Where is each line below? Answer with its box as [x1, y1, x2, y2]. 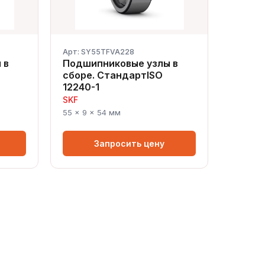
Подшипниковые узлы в [63, 57, 179, 69]
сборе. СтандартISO [63, 69, 163, 81]
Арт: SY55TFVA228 [63, 47, 135, 56]
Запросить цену [94, 138, 165, 148]
